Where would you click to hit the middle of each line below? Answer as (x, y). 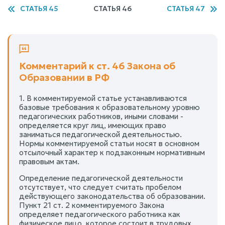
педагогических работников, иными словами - (101, 116)
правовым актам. (49, 161)
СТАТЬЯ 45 (39, 8)
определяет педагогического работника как (100, 214)
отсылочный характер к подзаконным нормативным (112, 152)
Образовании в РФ (64, 77)
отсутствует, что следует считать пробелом (100, 187)
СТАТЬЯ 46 (113, 8)
